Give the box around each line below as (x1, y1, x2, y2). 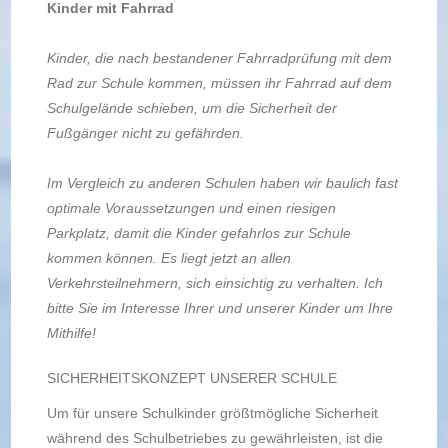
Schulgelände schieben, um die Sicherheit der (46, 100, 337, 116)
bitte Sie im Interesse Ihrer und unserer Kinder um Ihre (46, 300, 393, 316)
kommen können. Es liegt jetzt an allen (46, 250, 291, 266)
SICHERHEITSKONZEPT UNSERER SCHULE (46, 370, 337, 386)
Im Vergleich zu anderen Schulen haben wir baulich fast (46, 175, 398, 191)
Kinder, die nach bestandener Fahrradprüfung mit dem (46, 50, 392, 66)
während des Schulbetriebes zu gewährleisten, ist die (46, 430, 383, 446)
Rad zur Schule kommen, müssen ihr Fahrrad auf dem (46, 75, 392, 91)
